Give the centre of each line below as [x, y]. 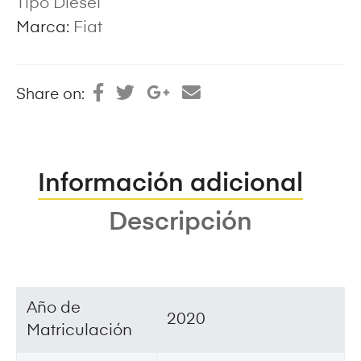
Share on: [52, 95]
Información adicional [170, 184]
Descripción [180, 222]
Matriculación [79, 331]
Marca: [45, 29]
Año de [54, 308]
